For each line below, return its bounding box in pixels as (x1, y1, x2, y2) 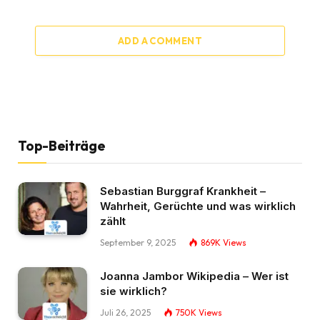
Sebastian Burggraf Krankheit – (100, 184, 266, 198)
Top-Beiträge (18, 136, 105, 154)
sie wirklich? (100, 284, 167, 298)
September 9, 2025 (100, 236, 176, 248)
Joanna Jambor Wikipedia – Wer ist (100, 269, 289, 283)
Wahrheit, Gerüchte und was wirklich (100, 199, 296, 213)
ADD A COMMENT (117, 34, 203, 46)
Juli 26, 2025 (100, 306, 151, 318)
